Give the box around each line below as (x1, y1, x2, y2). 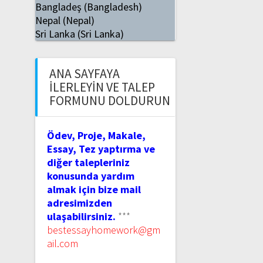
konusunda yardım (46, 169, 134, 183)
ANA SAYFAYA (49, 66, 120, 82)
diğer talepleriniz (46, 156, 130, 170)
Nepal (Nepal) (35, 14, 95, 28)
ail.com (46, 237, 78, 251)
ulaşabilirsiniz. (46, 210, 116, 224)
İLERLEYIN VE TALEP (49, 79, 155, 96)
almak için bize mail (46, 183, 141, 197)
